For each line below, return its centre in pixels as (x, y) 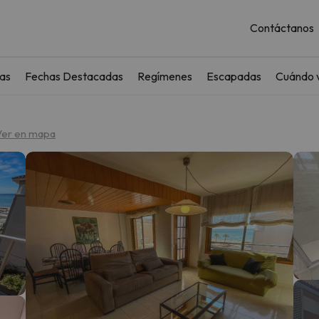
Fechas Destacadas (74, 76)
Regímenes (165, 76)
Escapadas (234, 76)
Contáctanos (282, 28)
